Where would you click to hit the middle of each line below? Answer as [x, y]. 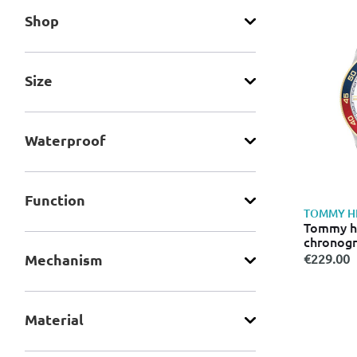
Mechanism [64, 259]
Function [55, 199]
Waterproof [65, 139]
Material [54, 319]
